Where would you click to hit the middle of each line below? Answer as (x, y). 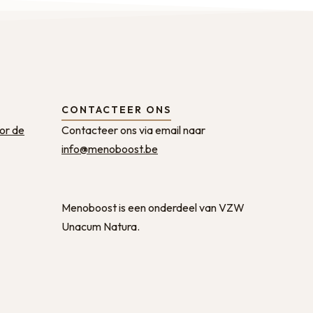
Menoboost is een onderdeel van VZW (153, 208)
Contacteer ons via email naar (133, 130)
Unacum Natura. (101, 226)
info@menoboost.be (110, 149)
